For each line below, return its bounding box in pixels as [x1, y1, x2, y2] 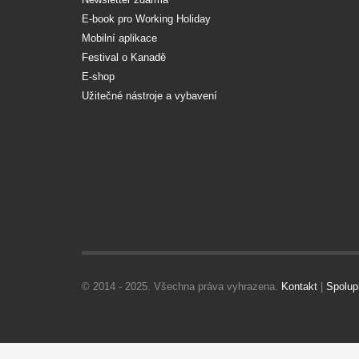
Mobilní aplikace [82, 31, 157, 44]
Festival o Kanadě [82, 50, 166, 63]
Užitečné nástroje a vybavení [82, 89, 217, 102]
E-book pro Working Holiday [82, 12, 211, 25]
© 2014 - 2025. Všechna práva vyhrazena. [82, 280, 281, 292]
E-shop [82, 70, 115, 83]
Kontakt [281, 280, 317, 292]
